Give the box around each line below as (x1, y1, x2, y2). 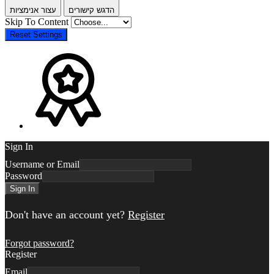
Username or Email (5, 158, 80, 169)
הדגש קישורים (68, 5, 114, 15)
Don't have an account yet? (5, 208, 128, 221)
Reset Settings (10, 29, 62, 39)
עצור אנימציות (10, 5, 56, 15)
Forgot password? (5, 237, 74, 248)
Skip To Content (5, 16, 71, 27)
